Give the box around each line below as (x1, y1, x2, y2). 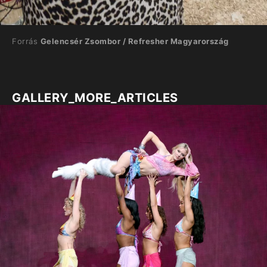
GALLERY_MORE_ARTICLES (12, 91, 178, 105)
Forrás (12, 36, 41, 46)
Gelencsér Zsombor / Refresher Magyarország (40, 36, 229, 46)
